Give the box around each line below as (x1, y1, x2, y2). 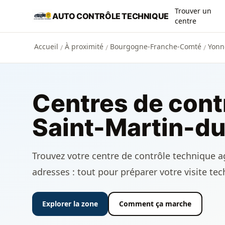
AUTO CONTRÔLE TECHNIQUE (52, 11, 169, 21)
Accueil (34, 42, 58, 51)
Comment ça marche (119, 199, 191, 208)
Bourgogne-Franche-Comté (110, 42, 201, 51)
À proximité (65, 42, 103, 51)
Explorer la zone (42, 199, 98, 208)
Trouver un (174, 6, 211, 16)
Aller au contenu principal (8, 4, 112, 15)
